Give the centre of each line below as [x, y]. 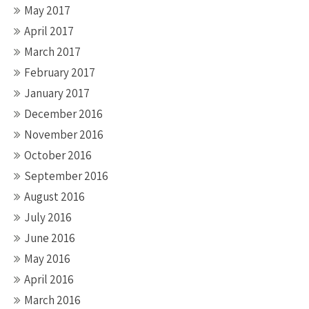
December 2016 [63, 114]
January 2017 [57, 93]
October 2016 [58, 155]
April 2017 [49, 31]
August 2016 [54, 197]
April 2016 [49, 279]
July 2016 [48, 217]
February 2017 [60, 72]
